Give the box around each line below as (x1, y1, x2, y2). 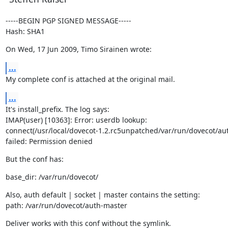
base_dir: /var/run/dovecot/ (5, 172, 98, 182)
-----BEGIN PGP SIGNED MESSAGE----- (5, 16, 131, 25)
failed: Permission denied (5, 136, 93, 146)
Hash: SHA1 (5, 26, 45, 36)
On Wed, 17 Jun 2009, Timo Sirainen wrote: (5, 44, 152, 54)
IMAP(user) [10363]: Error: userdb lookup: (5, 115, 147, 125)
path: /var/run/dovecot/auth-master (5, 201, 127, 210)
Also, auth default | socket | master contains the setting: (5, 190, 200, 199)
